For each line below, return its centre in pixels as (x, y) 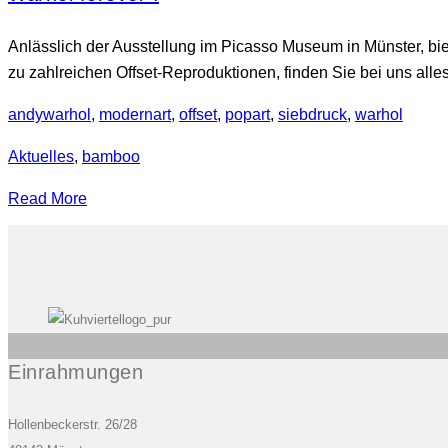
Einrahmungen (75, 372)
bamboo (111, 156)
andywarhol (49, 114)
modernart (135, 114)
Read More (47, 198)
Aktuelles (41, 156)
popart (247, 114)
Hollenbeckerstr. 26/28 (72, 424)
